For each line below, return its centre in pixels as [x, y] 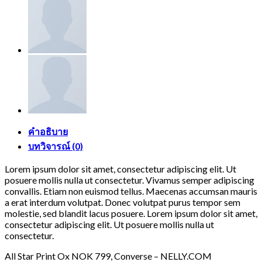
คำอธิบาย [48, 131]
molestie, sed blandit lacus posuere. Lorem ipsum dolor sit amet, [131, 213]
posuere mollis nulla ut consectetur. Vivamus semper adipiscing [130, 180]
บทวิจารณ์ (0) [56, 146]
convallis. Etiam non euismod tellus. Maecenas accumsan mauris [131, 191]
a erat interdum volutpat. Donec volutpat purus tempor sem [123, 202]
